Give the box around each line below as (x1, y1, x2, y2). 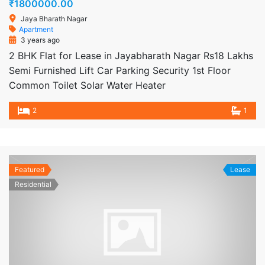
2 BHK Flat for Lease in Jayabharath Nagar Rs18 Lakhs (9, 50, 253, 62)
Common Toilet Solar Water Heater (9, 79, 177, 91)
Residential (15, 180, 51, 189)
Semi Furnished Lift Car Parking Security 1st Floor (9, 64, 231, 76)
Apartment (19, 25, 53, 34)
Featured (15, 165, 44, 174)
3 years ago (19, 35, 60, 44)
